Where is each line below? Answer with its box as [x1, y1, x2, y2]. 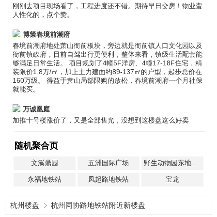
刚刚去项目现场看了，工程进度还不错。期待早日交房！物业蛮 [13, 2, 203, 10]
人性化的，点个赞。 [13, 11, 74, 18]
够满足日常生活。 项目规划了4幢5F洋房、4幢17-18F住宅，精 [13, 59, 202, 67]
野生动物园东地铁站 [191, 159, 198, 167]
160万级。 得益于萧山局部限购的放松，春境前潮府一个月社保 [13, 77, 203, 84]
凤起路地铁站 [88, 175, 129, 183]
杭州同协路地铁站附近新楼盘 [51, 201, 145, 209]
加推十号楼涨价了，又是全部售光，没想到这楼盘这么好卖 [13, 116, 189, 124]
